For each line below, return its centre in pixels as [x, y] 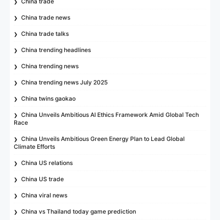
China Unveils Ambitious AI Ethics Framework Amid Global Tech [110, 114]
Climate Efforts [35, 146]
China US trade [43, 179]
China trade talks [45, 33]
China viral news [44, 195]
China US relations [47, 163]
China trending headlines [56, 50]
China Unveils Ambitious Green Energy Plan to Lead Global [103, 138]
